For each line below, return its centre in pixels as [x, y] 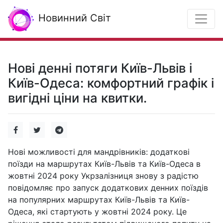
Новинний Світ [73, 18]
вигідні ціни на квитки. [77, 98]
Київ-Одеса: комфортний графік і [111, 83]
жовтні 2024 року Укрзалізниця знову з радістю [103, 176]
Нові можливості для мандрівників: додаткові [99, 152]
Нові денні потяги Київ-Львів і [100, 68]
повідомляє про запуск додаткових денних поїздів [108, 188]
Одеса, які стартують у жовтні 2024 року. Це [97, 212]
